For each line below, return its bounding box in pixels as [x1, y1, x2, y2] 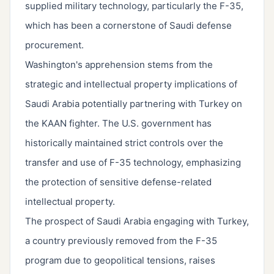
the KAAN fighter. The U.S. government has [25, 117, 212, 130]
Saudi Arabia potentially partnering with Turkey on [25, 98, 242, 110]
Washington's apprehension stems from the [25, 59, 213, 71]
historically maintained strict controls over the [25, 137, 223, 149]
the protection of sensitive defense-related [25, 176, 212, 188]
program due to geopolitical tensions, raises [25, 254, 215, 267]
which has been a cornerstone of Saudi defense [25, 20, 232, 32]
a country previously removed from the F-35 [25, 235, 217, 247]
